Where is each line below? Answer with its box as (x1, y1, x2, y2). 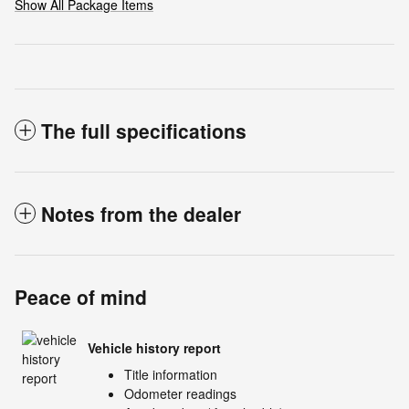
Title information (124, 365, 217, 384)
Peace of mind (15, 283, 147, 311)
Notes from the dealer (41, 200, 241, 228)
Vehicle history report (88, 338, 221, 357)
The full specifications (41, 117, 246, 145)
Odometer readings (124, 384, 236, 404)
